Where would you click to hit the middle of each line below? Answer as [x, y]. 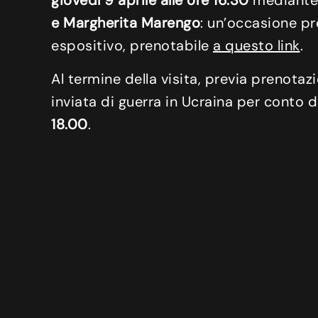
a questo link [257, 46]
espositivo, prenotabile [132, 46]
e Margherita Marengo [126, 23]
